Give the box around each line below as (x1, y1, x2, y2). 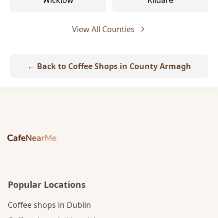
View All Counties (72, 24, 135, 35)
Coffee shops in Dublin (8, 200, 91, 210)
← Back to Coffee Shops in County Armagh (27, 61, 191, 72)
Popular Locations (8, 179, 86, 190)
